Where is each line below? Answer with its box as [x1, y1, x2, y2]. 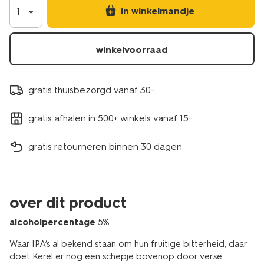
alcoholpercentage [9, 217, 95, 227]
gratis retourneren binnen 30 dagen [28, 140, 182, 152]
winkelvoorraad [96, 44, 168, 55]
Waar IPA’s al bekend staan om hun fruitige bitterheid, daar [9, 239, 247, 249]
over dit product [9, 193, 126, 212]
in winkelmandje [120, 5, 194, 16]
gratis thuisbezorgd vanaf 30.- [28, 84, 155, 95]
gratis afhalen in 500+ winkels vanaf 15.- [28, 112, 193, 124]
